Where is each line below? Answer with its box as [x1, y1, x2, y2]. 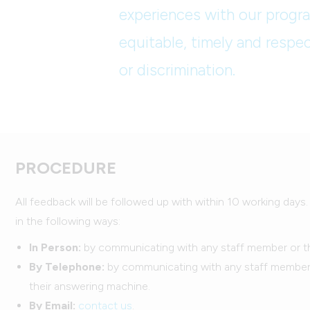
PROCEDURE [15, 158, 116, 178]
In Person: [29, 241, 81, 254]
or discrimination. [119, 61, 235, 80]
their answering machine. [29, 280, 150, 293]
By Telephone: [29, 260, 104, 273]
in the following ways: [15, 215, 120, 228]
